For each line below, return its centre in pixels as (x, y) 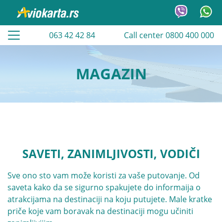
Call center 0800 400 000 (169, 35)
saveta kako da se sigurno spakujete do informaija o (104, 187)
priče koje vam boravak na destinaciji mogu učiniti (100, 211)
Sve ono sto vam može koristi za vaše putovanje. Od (104, 175)
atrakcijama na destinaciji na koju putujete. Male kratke (110, 199)
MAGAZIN (111, 74)
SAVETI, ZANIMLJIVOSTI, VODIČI (111, 154)
